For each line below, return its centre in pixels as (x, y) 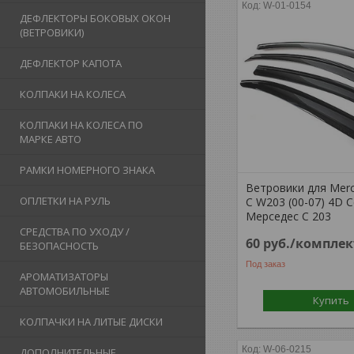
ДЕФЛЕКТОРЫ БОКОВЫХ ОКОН (95, 19)
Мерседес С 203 (289, 216)
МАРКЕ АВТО (51, 139)
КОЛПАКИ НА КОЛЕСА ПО (81, 125)
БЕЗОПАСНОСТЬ (59, 246)
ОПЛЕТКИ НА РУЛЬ (65, 201)
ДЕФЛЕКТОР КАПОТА (71, 64)
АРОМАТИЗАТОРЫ (64, 277)
